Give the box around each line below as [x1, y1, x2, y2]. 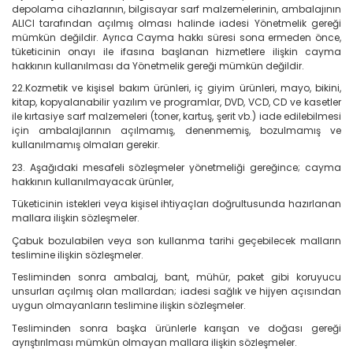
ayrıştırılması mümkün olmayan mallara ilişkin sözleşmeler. [12, 335, 297, 349]
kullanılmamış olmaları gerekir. [12, 138, 160, 152]
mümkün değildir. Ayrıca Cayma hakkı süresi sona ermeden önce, [12, 30, 341, 44]
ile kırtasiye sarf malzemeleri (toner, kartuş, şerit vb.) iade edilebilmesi [12, 110, 341, 124]
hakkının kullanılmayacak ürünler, [12, 174, 173, 188]
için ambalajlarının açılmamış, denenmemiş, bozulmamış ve [12, 124, 341, 138]
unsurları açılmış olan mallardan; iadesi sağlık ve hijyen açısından [12, 284, 341, 299]
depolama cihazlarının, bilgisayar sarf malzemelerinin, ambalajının [12, 2, 341, 16]
